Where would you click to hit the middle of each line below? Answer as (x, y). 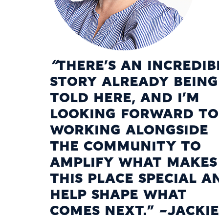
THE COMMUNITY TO (125, 147)
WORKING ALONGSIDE (129, 131)
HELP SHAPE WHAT (118, 196)
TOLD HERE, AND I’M (125, 99)
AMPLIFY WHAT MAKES (133, 163)
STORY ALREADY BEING (134, 83)
